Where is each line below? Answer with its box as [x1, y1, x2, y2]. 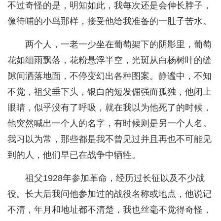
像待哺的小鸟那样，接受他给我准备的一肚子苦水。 [7, 16, 212, 27]
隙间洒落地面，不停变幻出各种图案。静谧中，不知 [7, 71, 212, 81]
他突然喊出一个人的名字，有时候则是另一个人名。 [7, 118, 212, 129]
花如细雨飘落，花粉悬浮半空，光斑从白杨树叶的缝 [7, 55, 212, 66]
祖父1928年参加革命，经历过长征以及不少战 [25, 173, 205, 184]
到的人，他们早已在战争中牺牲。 [7, 150, 141, 160]
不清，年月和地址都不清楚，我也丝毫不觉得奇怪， [7, 205, 212, 215]
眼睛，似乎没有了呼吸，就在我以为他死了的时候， [7, 103, 212, 113]
